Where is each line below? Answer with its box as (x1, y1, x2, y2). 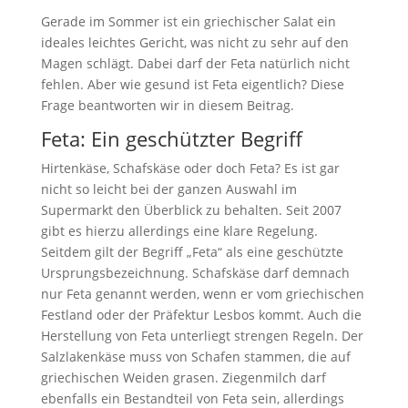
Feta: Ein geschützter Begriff (40, 124, 302, 152)
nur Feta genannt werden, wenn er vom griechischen (40, 284, 364, 302)
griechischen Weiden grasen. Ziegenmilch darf (40, 368, 326, 386)
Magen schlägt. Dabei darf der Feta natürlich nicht (40, 54, 350, 72)
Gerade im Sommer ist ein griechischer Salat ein (40, 12, 336, 30)
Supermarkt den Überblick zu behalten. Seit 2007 (40, 200, 342, 219)
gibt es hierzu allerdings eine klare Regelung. (40, 221, 318, 240)
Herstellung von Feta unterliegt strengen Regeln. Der (40, 326, 363, 344)
